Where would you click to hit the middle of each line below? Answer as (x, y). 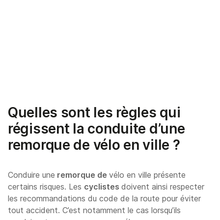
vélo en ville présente (147, 175)
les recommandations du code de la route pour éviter (104, 198)
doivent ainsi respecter (163, 186)
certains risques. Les (46, 186)
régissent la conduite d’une (96, 128)
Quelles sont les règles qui (94, 112)
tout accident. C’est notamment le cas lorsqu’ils (94, 210)
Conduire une (31, 175)
